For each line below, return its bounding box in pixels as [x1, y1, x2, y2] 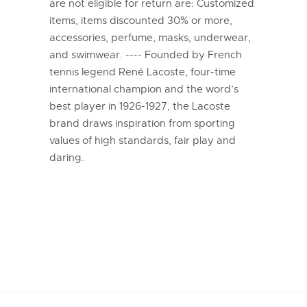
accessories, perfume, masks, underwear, [49, 31, 251, 44]
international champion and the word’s [49, 82, 238, 95]
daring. [49, 151, 84, 164]
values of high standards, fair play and [49, 134, 236, 147]
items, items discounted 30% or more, [49, 14, 232, 27]
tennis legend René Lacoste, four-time [49, 65, 236, 78]
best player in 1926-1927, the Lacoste [49, 99, 230, 112]
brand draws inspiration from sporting [49, 116, 235, 130]
